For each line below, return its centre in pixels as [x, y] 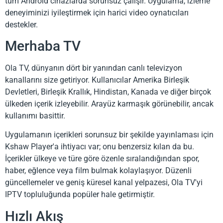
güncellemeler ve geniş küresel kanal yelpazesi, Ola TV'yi [104, 183]
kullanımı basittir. [35, 115]
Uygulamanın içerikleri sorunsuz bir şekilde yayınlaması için [109, 135]
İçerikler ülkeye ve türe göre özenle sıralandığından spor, [102, 159]
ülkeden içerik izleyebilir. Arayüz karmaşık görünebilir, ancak [109, 104]
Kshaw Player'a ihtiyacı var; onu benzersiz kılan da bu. [100, 147]
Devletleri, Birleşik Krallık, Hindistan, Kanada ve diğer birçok [108, 92]
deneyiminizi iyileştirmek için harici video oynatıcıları [97, 12]
